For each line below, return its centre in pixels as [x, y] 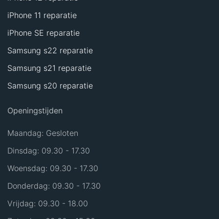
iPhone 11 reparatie [42, 15]
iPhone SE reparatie [44, 33]
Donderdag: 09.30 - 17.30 [54, 186]
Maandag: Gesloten [43, 133]
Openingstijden [35, 110]
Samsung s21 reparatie [49, 68]
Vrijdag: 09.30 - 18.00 [48, 203]
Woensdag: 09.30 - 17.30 [53, 168]
